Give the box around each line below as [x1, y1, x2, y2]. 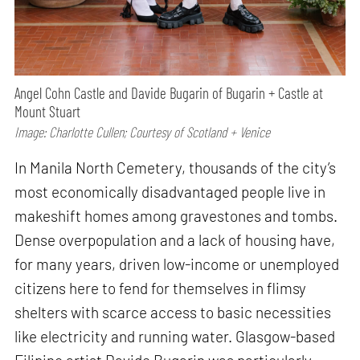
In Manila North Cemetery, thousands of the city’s [14, 157, 337, 177]
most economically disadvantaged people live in [14, 182, 326, 201]
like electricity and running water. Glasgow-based [14, 326, 336, 346]
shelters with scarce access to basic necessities [14, 302, 332, 321]
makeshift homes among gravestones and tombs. [14, 206, 338, 225]
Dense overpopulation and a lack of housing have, [14, 230, 336, 249]
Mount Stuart [14, 101, 81, 121]
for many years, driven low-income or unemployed [14, 254, 340, 273]
